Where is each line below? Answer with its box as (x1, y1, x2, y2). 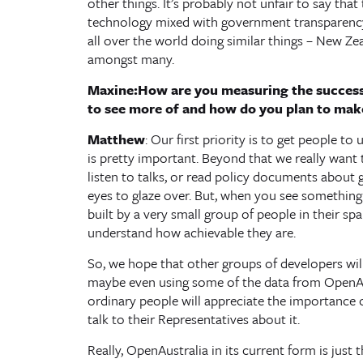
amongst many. (87, 49, 174, 69)
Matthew (87, 129, 145, 149)
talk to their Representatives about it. (87, 309, 300, 329)
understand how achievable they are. (87, 222, 296, 242)
